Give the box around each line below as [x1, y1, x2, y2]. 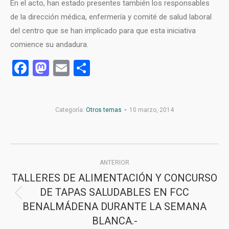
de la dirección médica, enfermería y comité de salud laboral [10, 12, 212, 21]
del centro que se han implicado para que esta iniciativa [10, 26, 196, 35]
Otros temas [86, 106, 122, 113]
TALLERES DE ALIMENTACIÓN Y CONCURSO [12, 172, 217, 184]
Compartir [90, 58, 162, 78]
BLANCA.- [91, 215, 138, 227]
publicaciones [10, 186, 122, 208]
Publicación [113, 194, 152, 203]
